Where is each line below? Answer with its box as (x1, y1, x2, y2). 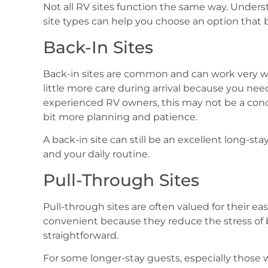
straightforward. (43, 229, 118, 241)
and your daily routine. (43, 148, 150, 160)
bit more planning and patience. (43, 111, 197, 123)
